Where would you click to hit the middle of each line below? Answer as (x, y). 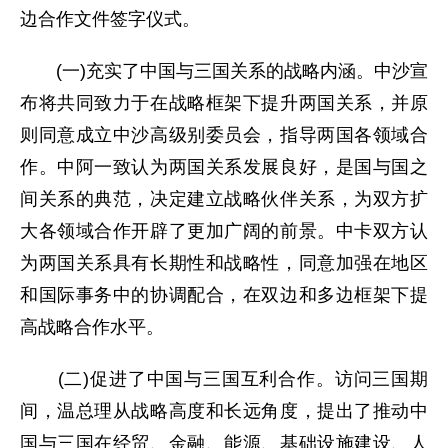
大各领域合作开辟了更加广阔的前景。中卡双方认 (224, 231)
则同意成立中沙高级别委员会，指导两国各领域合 (224, 135)
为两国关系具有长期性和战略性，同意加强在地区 (224, 263)
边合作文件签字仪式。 (110, 19)
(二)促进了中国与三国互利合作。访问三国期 (224, 379)
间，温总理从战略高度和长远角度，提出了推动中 (224, 411)
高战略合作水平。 (92, 327)
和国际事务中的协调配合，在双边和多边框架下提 (224, 295)
